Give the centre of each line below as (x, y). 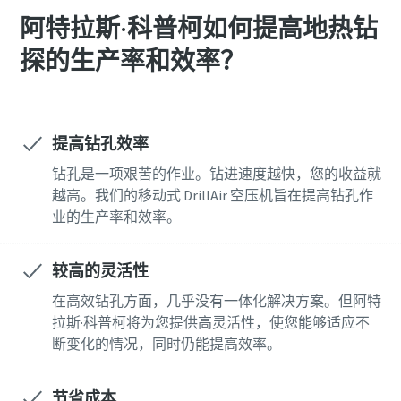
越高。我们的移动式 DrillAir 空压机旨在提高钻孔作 (212, 195)
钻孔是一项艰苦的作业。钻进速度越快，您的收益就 (216, 174)
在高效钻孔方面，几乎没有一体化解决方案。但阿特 (216, 301)
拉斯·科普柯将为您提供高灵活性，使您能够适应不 (210, 322)
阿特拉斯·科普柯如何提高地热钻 (198, 29)
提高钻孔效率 (100, 144)
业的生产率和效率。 (116, 217)
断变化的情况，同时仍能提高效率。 (166, 344)
